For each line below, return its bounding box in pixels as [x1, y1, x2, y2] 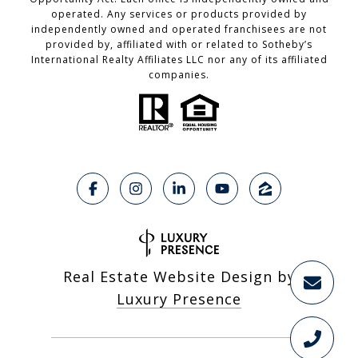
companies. [149, 68, 209, 82]
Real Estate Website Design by [62, 267, 296, 287]
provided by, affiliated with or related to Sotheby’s [46, 38, 312, 52]
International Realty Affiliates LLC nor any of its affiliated [30, 53, 328, 67]
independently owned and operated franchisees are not [31, 22, 327, 37]
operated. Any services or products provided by [51, 7, 307, 22]
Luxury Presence [117, 289, 241, 309]
